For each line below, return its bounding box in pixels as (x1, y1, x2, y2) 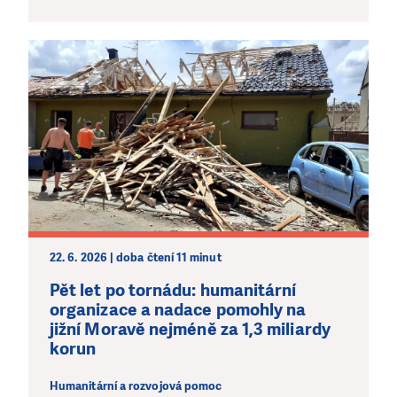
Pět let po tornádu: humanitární (50, 278, 297, 301)
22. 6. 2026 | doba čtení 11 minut (50, 249, 222, 265)
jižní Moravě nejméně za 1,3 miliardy (50, 317, 331, 340)
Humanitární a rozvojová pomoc (50, 378, 222, 394)
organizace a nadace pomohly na (50, 298, 307, 321)
